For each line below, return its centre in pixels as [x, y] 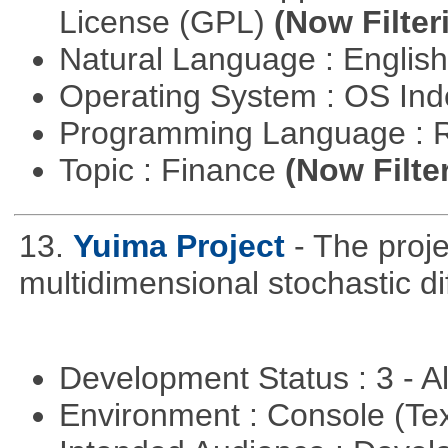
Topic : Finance [171, 169]
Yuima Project [178, 245]
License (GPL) [166, 21]
